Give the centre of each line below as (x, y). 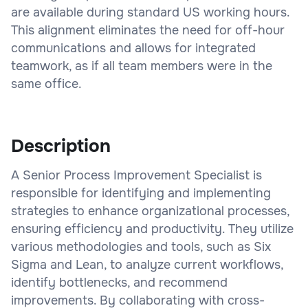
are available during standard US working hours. (150, 12)
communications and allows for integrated (133, 48)
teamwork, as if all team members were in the (142, 66)
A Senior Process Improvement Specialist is (136, 175)
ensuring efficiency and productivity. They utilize (152, 229)
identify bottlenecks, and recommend (119, 282)
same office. (46, 84)
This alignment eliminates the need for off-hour (148, 30)
